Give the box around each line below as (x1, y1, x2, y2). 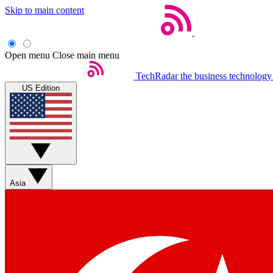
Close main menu (52, 50, 119, 60)
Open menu (5, 50, 50, 60)
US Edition (22, 83, 60, 93)
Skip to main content (5, 5, 84, 15)
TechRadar (136, 71, 178, 81)
